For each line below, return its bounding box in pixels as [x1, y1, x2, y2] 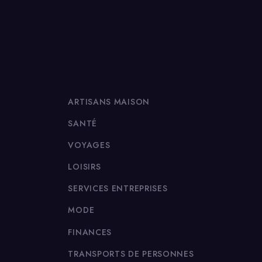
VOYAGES [68, 139, 111, 151]
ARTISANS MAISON [68, 95, 150, 108]
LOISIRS [68, 161, 101, 173]
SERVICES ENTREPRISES [68, 182, 168, 195]
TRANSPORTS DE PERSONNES [68, 247, 194, 260]
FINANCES [68, 226, 112, 238]
